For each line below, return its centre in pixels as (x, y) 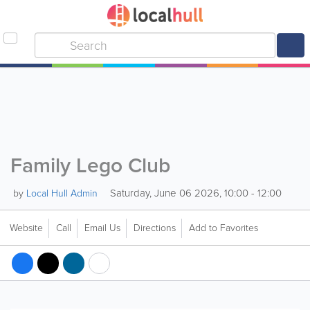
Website (26, 228)
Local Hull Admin (62, 193)
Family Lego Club (90, 165)
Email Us (102, 228)
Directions (155, 228)
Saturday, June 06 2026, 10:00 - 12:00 (194, 193)
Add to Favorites (224, 228)
